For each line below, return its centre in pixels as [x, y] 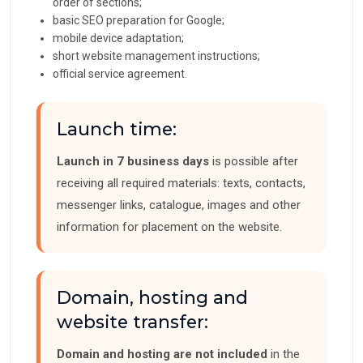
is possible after [254, 162]
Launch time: [117, 129]
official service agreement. [120, 74]
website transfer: [132, 322]
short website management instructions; [156, 56]
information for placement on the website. [169, 227]
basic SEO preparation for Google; [139, 21]
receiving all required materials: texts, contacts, [181, 184]
